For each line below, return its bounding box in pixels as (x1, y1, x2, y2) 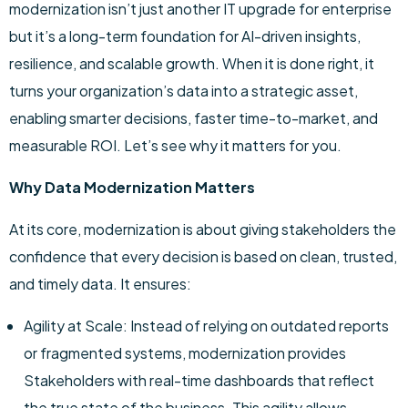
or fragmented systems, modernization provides (24, 343, 346, 362)
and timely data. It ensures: (9, 274, 191, 293)
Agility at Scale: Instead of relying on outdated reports (24, 316, 389, 335)
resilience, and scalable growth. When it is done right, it (9, 54, 374, 73)
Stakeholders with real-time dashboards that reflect (24, 371, 374, 390)
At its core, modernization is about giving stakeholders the (9, 219, 396, 239)
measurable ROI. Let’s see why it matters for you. (9, 136, 342, 155)
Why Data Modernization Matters (9, 178, 255, 197)
